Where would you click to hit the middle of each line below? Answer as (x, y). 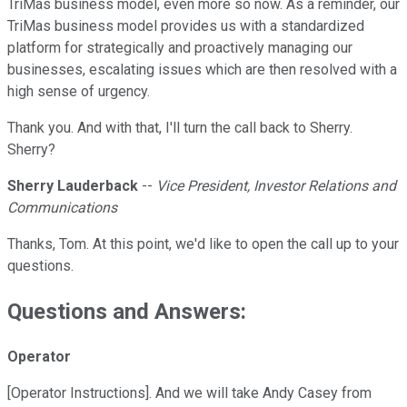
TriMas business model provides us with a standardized (186, 26)
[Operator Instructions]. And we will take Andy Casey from (189, 393)
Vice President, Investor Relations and (276, 186)
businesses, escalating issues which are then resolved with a (202, 70)
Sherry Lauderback (73, 186)
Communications (62, 208)
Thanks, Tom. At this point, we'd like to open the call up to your (203, 244)
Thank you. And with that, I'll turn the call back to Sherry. (180, 128)
